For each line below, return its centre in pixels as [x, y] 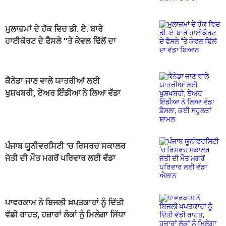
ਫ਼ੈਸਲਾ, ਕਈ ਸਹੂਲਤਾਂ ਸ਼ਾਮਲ [47, 105]
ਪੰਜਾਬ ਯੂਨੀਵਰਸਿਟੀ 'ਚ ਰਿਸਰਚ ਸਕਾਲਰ [65, 146]
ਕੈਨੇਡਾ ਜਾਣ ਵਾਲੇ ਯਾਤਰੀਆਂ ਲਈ [52, 81]
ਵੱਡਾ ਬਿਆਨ [23, 53]
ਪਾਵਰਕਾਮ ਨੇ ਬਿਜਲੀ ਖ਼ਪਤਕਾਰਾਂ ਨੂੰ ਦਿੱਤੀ [64, 202]
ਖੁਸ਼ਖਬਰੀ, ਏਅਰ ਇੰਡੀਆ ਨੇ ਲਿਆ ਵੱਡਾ [63, 93]
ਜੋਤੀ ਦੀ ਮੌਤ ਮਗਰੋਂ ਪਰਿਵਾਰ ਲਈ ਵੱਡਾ [60, 158]
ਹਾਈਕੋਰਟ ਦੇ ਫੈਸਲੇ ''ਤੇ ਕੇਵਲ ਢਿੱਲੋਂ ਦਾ [61, 41]
